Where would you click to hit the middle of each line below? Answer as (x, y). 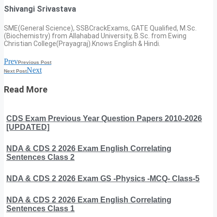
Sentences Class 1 (40, 208)
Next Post (15, 71)
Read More (26, 89)
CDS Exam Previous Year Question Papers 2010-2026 (104, 118)
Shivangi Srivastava (40, 9)
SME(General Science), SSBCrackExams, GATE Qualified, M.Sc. (100, 28)
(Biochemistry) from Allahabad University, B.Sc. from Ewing (95, 36)
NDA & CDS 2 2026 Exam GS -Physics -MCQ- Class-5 (103, 178)
